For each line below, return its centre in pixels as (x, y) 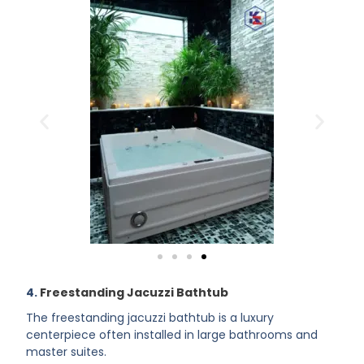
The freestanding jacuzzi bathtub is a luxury (150, 318)
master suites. (67, 352)
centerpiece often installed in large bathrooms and (172, 335)
